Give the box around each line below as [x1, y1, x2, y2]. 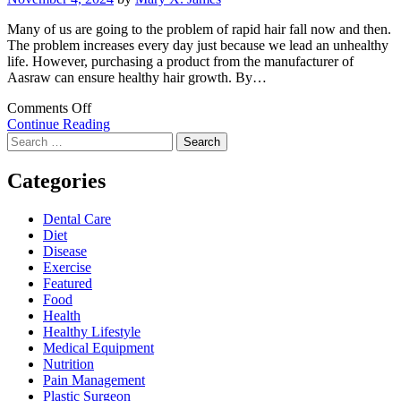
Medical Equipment [43, 340, 154, 356]
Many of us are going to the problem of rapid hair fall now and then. [7, 21, 391, 38]
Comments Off [7, 100, 91, 116]
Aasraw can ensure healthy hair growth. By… [7, 70, 267, 86]
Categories [7, 169, 106, 193]
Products [90, 212, 140, 228]
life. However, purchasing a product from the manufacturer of [7, 54, 354, 70]
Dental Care [43, 211, 111, 227]
